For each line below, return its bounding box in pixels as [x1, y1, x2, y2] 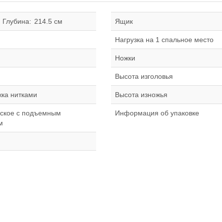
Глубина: [2, 17, 31, 25]
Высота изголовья [115, 72, 173, 80]
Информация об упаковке [115, 109, 199, 117]
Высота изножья [115, 91, 167, 99]
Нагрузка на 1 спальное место [115, 36, 214, 44]
